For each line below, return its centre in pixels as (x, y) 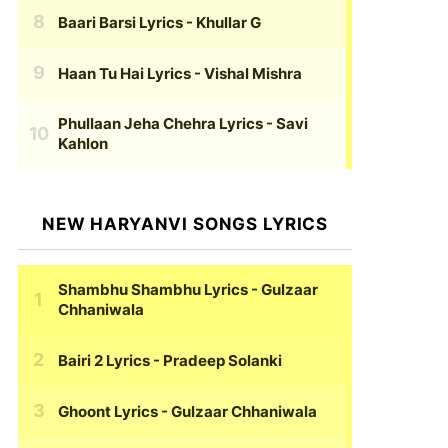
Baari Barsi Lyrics (120, 22)
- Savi (285, 124)
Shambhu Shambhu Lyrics (153, 290)
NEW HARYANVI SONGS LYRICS (185, 224)
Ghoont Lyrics (108, 411)
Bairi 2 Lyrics (104, 360)
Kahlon (83, 144)
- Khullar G (222, 22)
